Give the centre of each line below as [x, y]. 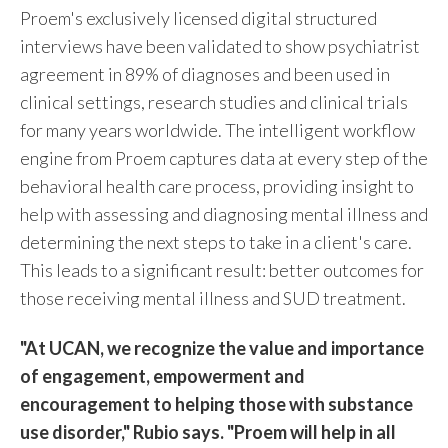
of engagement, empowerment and [162, 375]
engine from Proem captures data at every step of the [224, 157]
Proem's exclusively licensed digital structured [198, 17]
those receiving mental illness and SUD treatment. [213, 297]
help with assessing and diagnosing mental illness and [224, 213]
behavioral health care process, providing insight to [217, 185]
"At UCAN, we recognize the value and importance [222, 347]
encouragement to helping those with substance [216, 403]
